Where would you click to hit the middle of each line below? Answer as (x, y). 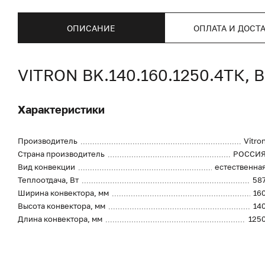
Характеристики (61, 109)
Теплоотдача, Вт (48, 180)
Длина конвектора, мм (60, 219)
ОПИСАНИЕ (91, 28)
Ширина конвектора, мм (63, 193)
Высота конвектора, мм (62, 206)
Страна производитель (61, 154)
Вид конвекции (46, 167)
